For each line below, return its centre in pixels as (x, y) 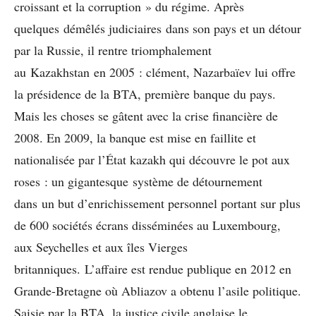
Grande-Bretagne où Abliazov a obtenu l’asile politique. (158, 291)
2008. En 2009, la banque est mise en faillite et (135, 138)
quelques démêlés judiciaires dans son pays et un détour (158, 29)
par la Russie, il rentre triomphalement (113, 50)
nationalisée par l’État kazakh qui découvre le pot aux (152, 160)
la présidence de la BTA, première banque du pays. (145, 94)
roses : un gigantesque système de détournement (138, 182)
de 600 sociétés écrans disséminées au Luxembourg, (147, 225)
